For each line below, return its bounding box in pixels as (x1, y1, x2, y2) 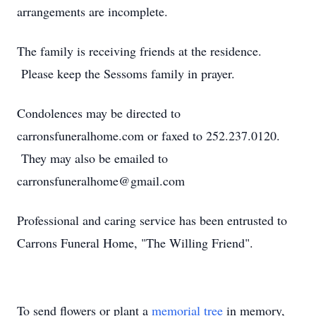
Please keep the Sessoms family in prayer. (17, 65, 243, 82)
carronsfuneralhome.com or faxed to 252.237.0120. (17, 127, 280, 144)
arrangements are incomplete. (17, 3, 168, 20)
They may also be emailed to (17, 150, 168, 166)
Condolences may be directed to (17, 104, 181, 121)
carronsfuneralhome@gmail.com (17, 172, 185, 189)
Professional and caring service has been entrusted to (17, 212, 287, 229)
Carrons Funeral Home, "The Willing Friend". (17, 234, 253, 251)
